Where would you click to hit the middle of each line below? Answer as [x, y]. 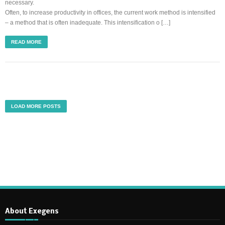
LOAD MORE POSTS [36, 106]
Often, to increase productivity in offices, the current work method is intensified [110, 13]
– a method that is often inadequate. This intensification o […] [88, 23]
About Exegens [32, 212]
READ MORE [26, 42]
